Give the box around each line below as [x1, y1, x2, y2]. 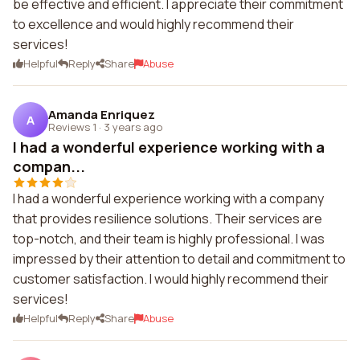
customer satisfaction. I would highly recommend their [13, 270, 329, 288]
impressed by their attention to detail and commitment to [13, 250, 346, 268]
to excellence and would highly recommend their [13, 15, 294, 33]
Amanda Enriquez [48, 105, 155, 123]
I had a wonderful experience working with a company [13, 190, 324, 207]
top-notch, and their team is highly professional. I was [13, 230, 325, 247]
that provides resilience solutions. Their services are [13, 210, 322, 227]
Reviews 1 [48, 119, 96, 134]
